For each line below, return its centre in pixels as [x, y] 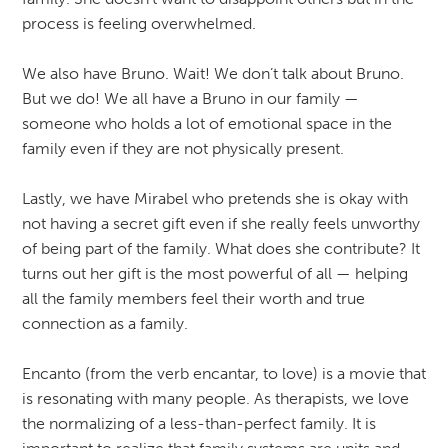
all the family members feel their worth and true [193, 298]
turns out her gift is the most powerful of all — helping [214, 273]
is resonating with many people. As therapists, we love [215, 398]
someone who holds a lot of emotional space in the [206, 123]
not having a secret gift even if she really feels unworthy [220, 223]
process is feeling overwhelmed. [138, 23]
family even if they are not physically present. [182, 148]
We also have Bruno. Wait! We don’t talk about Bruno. [212, 73]
